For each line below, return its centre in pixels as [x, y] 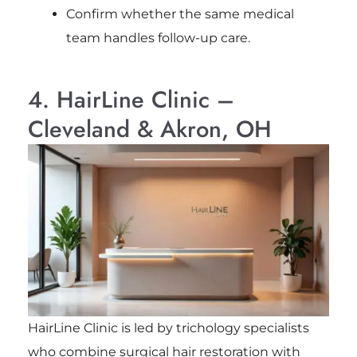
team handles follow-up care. [158, 37]
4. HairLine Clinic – [131, 99]
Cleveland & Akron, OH [149, 129]
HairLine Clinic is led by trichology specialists [168, 328]
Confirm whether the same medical [180, 14]
